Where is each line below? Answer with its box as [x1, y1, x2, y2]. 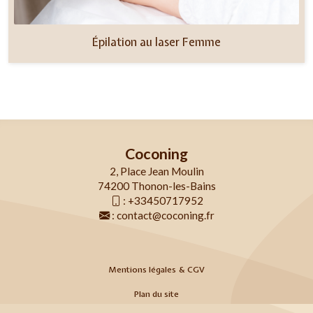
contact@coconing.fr [116, 208, 214, 221]
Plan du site [134, 288, 179, 300]
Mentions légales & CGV [108, 263, 205, 275]
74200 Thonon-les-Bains [97, 179, 216, 192]
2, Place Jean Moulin [109, 164, 204, 177]
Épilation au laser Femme [92, 34, 221, 50]
